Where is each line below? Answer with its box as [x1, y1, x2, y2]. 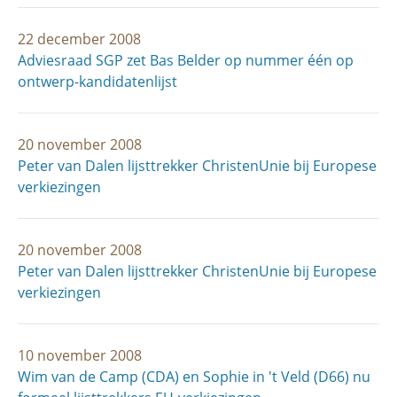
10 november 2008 [18, 346, 142, 365]
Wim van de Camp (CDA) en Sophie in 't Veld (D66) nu [18, 367, 370, 386]
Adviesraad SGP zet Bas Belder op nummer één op [18, 51, 354, 70]
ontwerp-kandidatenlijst [18, 72, 177, 91]
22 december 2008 [18, 29, 141, 49]
